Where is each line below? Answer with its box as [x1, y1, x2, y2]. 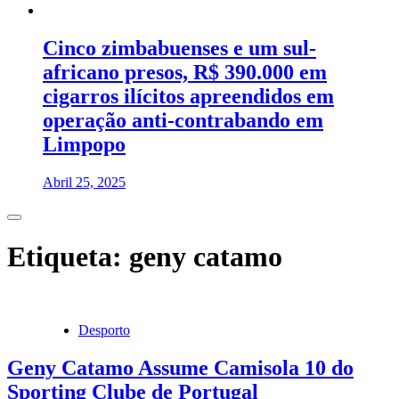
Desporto [78, 322, 130, 338]
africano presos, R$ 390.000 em [43, 61, 327, 85]
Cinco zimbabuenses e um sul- [43, 37, 316, 61]
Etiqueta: [7, 240, 129, 273]
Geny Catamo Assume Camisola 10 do [7, 355, 354, 379]
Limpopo [43, 133, 126, 157]
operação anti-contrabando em [43, 109, 323, 133]
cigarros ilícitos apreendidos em [43, 85, 334, 109]
